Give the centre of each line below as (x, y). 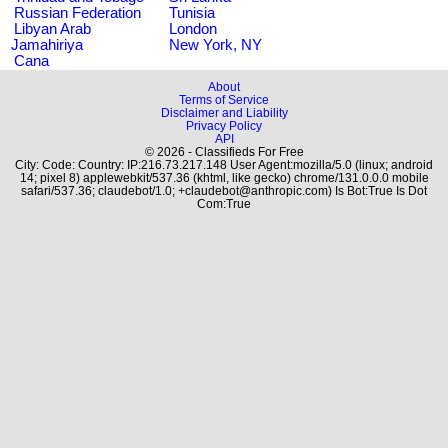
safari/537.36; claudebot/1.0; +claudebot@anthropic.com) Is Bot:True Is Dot (224, 190)
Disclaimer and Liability (224, 112)
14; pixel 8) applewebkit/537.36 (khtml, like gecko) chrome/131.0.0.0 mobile (224, 177)
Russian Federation (77, 12)
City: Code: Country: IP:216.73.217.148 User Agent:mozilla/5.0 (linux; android (224, 164)
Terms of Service (224, 99)
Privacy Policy (224, 125)
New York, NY (215, 44)
